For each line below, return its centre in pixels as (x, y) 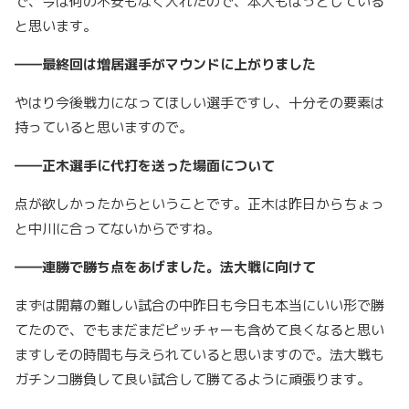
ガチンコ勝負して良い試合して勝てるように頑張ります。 (196, 380)
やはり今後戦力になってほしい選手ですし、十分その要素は (199, 103)
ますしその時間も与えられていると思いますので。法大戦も (199, 355)
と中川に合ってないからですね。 (121, 229)
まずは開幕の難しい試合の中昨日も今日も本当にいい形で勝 (199, 306)
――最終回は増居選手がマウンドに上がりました (165, 65)
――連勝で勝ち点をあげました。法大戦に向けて (165, 267)
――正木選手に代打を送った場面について (145, 166)
